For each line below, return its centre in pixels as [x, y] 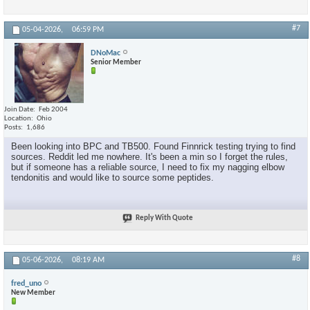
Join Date [19, 110]
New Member [33, 293]
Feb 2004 [53, 110]
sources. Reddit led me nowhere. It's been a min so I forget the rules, [149, 156]
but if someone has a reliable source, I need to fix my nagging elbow [148, 167]
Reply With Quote [164, 218]
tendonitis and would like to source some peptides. [112, 177]
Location [18, 119]
